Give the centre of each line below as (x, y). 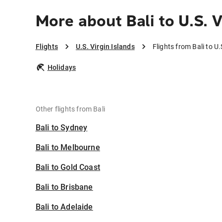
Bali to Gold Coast (68, 167)
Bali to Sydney (61, 128)
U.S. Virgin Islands (105, 47)
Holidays (62, 67)
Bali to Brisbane (64, 187)
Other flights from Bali (70, 109)
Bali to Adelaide (64, 207)
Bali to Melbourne (68, 147)
